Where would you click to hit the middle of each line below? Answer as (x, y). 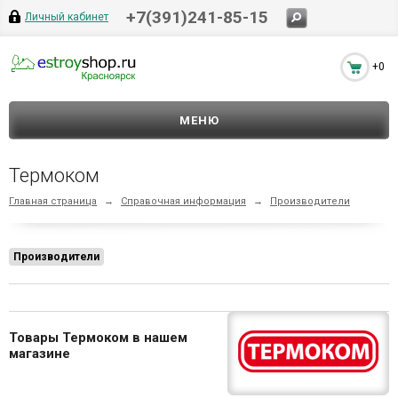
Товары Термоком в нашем (98, 337)
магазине (40, 353)
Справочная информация (183, 201)
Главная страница (53, 201)
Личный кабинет (67, 17)
